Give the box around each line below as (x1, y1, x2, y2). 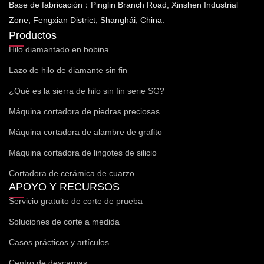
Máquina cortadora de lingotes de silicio (9, 147, 157, 157)
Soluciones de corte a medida (9, 216, 120, 226)
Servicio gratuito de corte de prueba (9, 196, 143, 206)
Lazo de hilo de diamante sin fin (9, 65, 127, 75)
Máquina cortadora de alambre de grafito (9, 127, 162, 137)
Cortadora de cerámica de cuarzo (9, 168, 134, 178)
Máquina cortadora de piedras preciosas (9, 106, 160, 116)
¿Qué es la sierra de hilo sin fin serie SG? (9, 85, 164, 95)
